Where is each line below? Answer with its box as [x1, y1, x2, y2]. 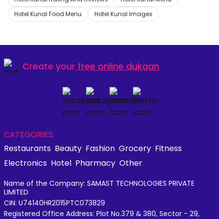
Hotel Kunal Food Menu [14, 10, 82, 18]
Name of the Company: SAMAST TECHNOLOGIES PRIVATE [4, 178, 195, 188]
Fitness [155, 143, 182, 154]
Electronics [4, 157, 47, 169]
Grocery [119, 143, 151, 154]
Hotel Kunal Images [94, 10, 153, 18]
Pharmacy [75, 157, 115, 169]
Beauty [55, 143, 82, 154]
